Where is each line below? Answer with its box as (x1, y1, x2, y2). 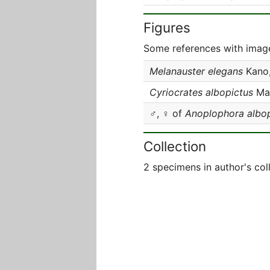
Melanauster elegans (149, 65, 243, 77)
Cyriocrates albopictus (149, 86, 253, 98)
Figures (143, 19, 190, 36)
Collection (143, 138, 206, 154)
